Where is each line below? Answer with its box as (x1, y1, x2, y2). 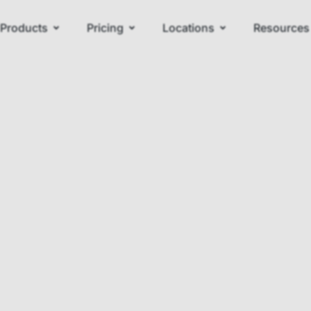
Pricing (87, 21, 124, 35)
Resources (253, 21, 310, 35)
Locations (162, 21, 215, 35)
